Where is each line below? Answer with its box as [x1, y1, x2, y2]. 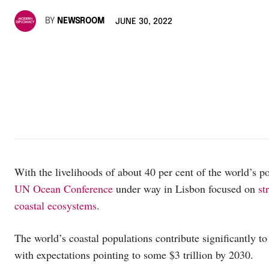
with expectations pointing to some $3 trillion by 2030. [14, 247, 253, 262]
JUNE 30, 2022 [115, 17, 172, 26]
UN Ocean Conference [14, 181, 113, 196]
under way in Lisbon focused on [113, 181, 258, 196]
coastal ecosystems [14, 198, 97, 213]
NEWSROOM [57, 17, 104, 26]
